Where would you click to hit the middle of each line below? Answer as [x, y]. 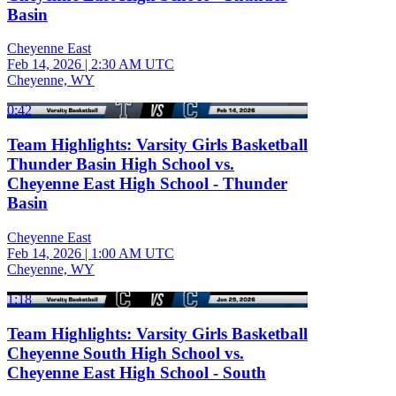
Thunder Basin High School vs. [121, 164]
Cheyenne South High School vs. [126, 353]
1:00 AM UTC [133, 253]
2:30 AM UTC [133, 65]
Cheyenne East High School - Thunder [147, 184]
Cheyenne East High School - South [137, 372]
